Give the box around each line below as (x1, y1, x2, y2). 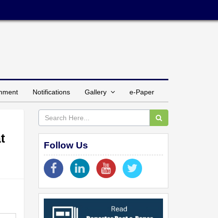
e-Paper (129, 88, 154, 96)
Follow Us (43, 140, 88, 150)
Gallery (85, 88, 110, 96)
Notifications (33, 88, 70, 96)
